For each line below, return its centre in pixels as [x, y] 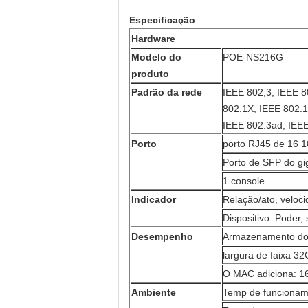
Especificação [162, 20]
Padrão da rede [167, 92]
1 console [244, 181]
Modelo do [156, 57]
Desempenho [162, 236]
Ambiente [154, 292]
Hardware [153, 38]
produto [150, 74]
